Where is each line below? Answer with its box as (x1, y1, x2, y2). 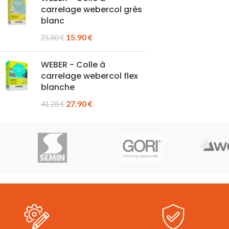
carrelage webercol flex (41, 70, 138, 82)
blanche (41, 81, 75, 93)
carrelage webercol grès (41, 4, 142, 15)
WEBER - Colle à (41, 59, 105, 71)
